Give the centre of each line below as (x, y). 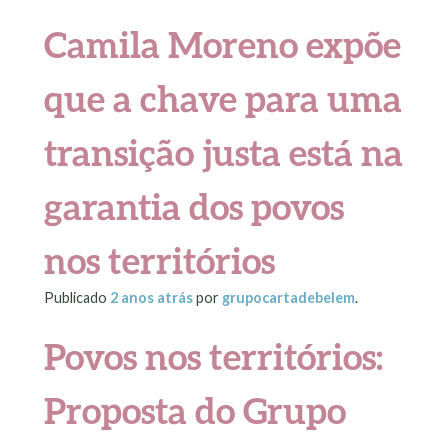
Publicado (77, 297)
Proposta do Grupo (195, 410)
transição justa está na (223, 151)
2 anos (132, 297)
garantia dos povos (194, 205)
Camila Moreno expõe (222, 43)
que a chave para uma (223, 97)
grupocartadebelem (288, 297)
